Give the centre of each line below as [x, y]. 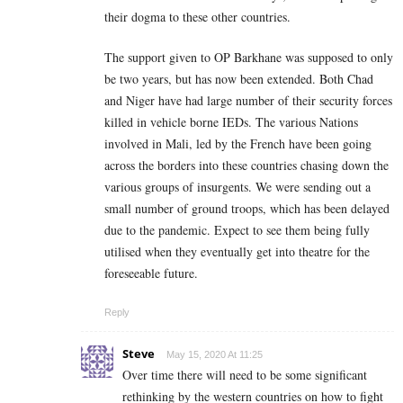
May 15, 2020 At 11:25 [215, 355]
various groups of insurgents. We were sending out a [237, 187]
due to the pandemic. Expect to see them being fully [237, 230]
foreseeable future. [151, 273]
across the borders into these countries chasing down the [246, 166]
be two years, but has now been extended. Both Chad [239, 79]
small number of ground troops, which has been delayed [247, 209]
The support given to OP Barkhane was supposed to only [249, 58]
